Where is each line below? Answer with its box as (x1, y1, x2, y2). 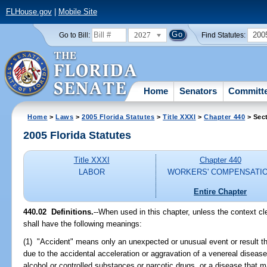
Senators (179, 85, 218, 96)
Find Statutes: (201, 31, 246, 39)
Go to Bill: (58, 31, 90, 39)
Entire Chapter (194, 187, 247, 196)
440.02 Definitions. (23, 207, 94, 216)
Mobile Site (58, 7, 97, 17)
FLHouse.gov (5, 7, 52, 17)
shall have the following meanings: (23, 219, 142, 228)
